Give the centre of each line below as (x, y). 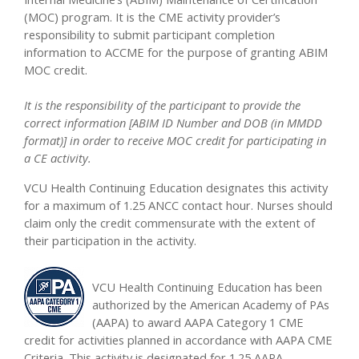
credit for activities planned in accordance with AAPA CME (178, 340)
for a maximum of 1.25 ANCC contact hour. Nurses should (178, 205)
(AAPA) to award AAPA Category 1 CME (198, 323)
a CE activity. (59, 158)
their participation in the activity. (110, 240)
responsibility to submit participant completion (149, 35)
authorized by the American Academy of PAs (211, 305)
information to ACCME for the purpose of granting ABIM (176, 52)
